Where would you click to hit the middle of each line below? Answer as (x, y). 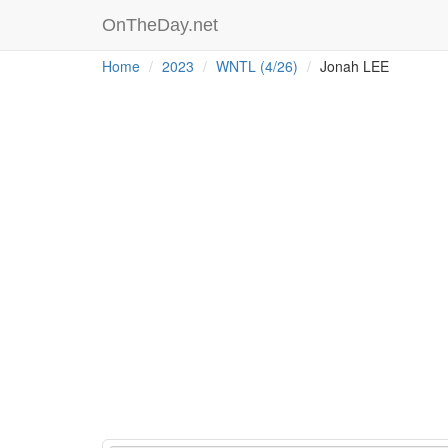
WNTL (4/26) (257, 66)
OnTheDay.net (162, 25)
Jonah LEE (352, 66)
